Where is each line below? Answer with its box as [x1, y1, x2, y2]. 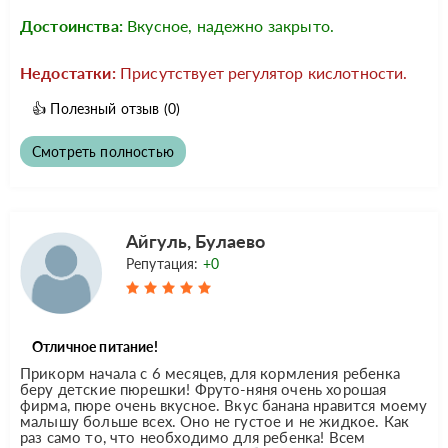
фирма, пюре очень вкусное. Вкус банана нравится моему [20, 395, 428, 414]
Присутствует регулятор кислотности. [119, 62, 408, 82]
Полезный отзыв [50, 99, 160, 117]
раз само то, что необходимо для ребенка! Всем [20, 427, 366, 446]
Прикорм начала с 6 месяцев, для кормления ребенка [20, 363, 400, 382]
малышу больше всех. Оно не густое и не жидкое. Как [20, 411, 410, 430]
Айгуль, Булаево [126, 229, 266, 252]
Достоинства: [20, 15, 123, 35]
